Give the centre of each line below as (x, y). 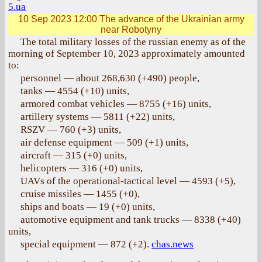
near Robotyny (131, 30)
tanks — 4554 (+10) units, (75, 91)
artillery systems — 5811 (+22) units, (98, 117)
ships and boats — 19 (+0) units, (88, 207)
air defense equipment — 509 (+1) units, (104, 142)
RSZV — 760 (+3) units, (71, 130)
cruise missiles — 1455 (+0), (80, 194)
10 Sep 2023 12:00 (57, 19)
